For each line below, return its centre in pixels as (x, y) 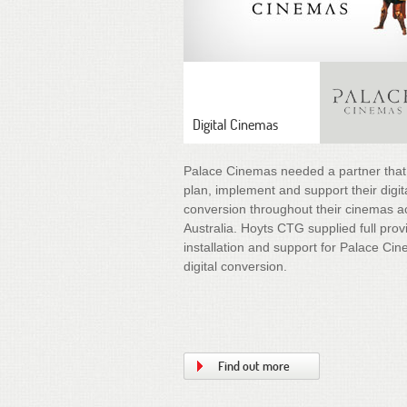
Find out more (254, 365)
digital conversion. (235, 266)
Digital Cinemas (235, 124)
